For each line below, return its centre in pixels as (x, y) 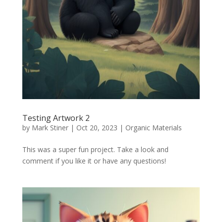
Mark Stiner (50, 127)
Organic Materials (153, 127)
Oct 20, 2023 (97, 127)
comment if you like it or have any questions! (94, 161)
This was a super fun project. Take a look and (95, 149)
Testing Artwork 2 (56, 118)
